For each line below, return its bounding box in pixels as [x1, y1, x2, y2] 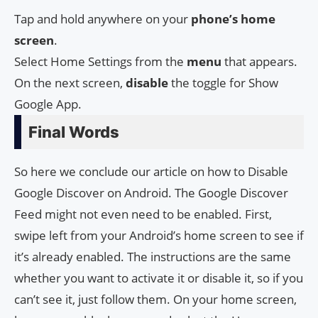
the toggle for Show [168, 74, 278, 91]
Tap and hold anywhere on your [14, 10, 191, 27]
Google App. [14, 95, 82, 112]
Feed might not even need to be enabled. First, [14, 205, 272, 222]
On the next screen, [14, 74, 126, 91]
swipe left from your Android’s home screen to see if [14, 226, 304, 243]
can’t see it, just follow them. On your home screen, [14, 290, 297, 307]
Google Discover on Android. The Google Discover [14, 184, 288, 201]
